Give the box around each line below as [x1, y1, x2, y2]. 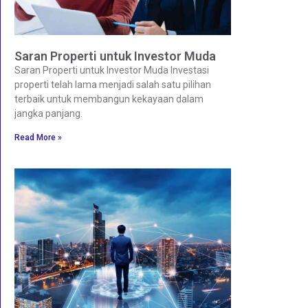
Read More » [14, 133, 62, 143]
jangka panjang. [14, 108, 82, 120]
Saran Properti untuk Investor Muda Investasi [14, 65, 209, 76]
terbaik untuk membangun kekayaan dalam [14, 93, 203, 105]
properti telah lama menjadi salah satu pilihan [14, 79, 211, 91]
